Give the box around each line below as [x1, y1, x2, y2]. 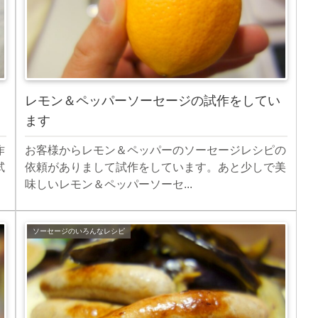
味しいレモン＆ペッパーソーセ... [25, 178, 192, 191]
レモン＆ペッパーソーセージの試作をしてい [25, 93, 280, 108]
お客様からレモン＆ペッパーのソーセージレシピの [25, 144, 286, 157]
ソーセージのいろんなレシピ [33, 226, 125, 235]
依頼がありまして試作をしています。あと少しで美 [25, 161, 286, 174]
